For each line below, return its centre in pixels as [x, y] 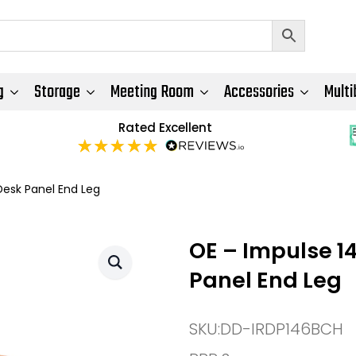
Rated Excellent [165, 127]
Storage [57, 92]
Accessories [259, 92]
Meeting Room [152, 92]
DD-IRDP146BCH [282, 329]
